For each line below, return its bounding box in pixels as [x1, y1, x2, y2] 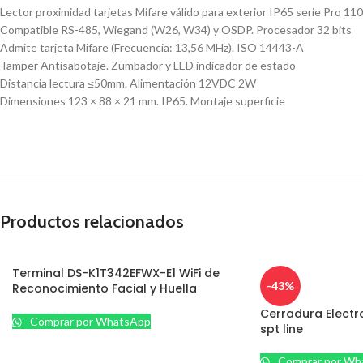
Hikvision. [12, 296, 65, 312]
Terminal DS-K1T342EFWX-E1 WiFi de [12, 265, 220, 281]
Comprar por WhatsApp [28, 314, 152, 329]
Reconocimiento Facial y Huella [12, 280, 197, 297]
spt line [259, 321, 303, 337]
